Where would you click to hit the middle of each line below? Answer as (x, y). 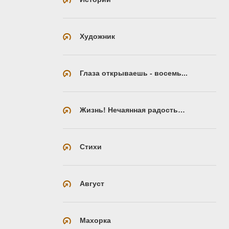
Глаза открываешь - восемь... (134, 73)
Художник (97, 36)
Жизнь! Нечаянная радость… (132, 110)
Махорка (95, 220)
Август (92, 183)
